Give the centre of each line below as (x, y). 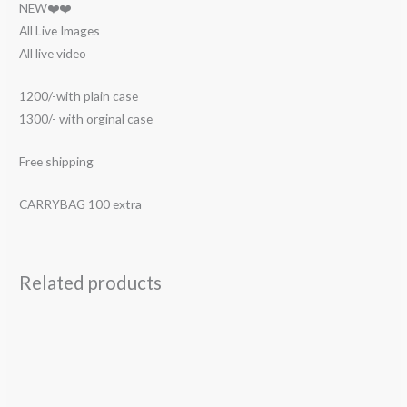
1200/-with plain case (79, 96)
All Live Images (60, 31)
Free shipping (57, 162)
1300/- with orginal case (86, 119)
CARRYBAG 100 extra (81, 203)
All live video (53, 54)
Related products (91, 282)
